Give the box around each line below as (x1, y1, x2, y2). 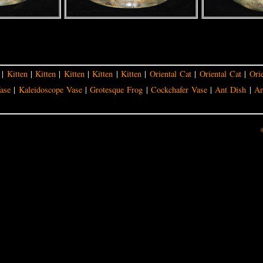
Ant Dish (215, 83, 247, 95)
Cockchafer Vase (150, 83, 207, 95)
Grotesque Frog (90, 83, 143, 95)
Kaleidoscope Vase (18, 83, 82, 95)
